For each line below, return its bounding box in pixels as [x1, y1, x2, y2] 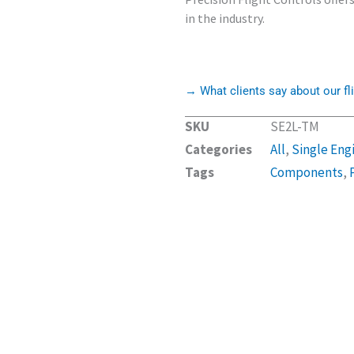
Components [270, 163, 343, 181]
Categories [185, 140, 252, 158]
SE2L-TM [270, 117, 319, 135]
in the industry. [185, 9, 265, 26]
